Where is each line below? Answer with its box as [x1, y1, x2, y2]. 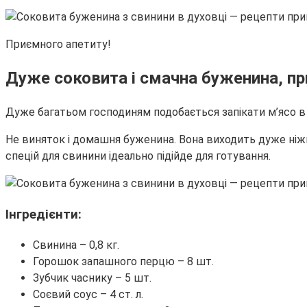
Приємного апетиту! [5, 37, 111, 51]
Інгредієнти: [5, 207, 82, 223]
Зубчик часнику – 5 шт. [33, 271, 151, 284]
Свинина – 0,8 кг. [33, 238, 119, 251]
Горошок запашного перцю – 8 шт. [33, 254, 214, 268]
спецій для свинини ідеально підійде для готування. [5, 149, 271, 163]
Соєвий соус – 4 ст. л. [33, 287, 143, 301]
